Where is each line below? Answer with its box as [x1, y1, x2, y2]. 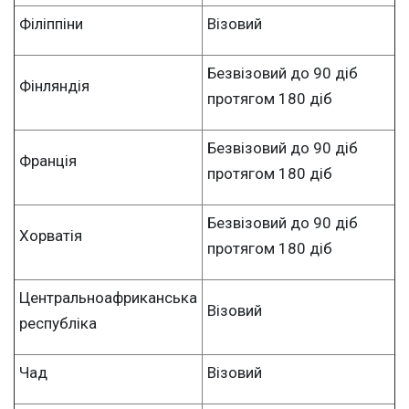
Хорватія [19, 225, 82, 245]
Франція [19, 151, 77, 170]
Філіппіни [19, 14, 83, 33]
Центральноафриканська [19, 288, 197, 307]
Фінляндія [19, 76, 89, 95]
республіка [19, 313, 97, 332]
